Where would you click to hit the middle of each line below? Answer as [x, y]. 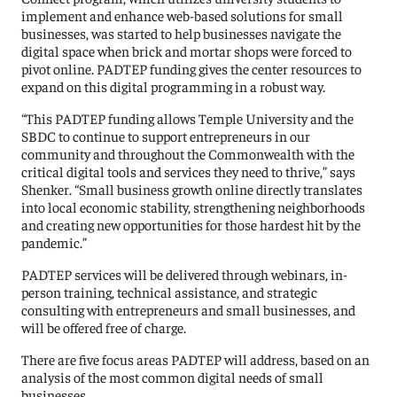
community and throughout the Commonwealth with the [188, 153]
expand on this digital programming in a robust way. [174, 86]
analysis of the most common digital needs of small [173, 376]
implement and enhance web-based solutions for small [183, 15]
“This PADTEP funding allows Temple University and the [188, 117]
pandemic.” [54, 241]
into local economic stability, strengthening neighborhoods [194, 206]
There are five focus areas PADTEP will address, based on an [196, 358]
